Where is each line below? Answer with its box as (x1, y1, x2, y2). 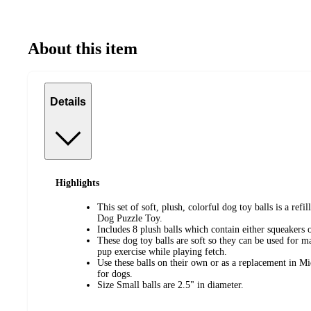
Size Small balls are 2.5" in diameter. (97, 279, 244, 290)
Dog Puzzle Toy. (97, 212, 162, 224)
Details (50, 96, 86, 108)
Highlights (56, 178, 99, 189)
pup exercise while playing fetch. (97, 246, 227, 257)
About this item (28, 39, 137, 58)
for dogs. (97, 268, 133, 279)
